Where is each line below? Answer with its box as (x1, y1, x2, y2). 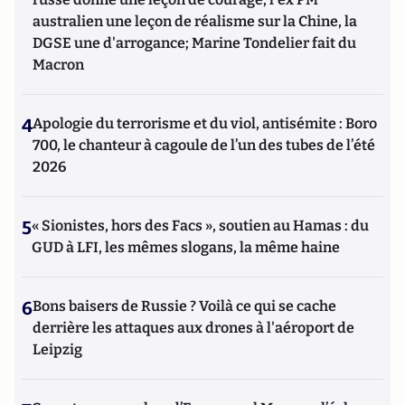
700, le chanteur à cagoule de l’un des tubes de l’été (33, 136, 375, 154)
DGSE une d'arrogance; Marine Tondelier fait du (33, 33, 356, 52)
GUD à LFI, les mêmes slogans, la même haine (32, 238, 340, 256)
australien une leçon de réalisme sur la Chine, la (33, 12, 357, 30)
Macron (33, 55, 84, 73)
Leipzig (33, 340, 82, 358)
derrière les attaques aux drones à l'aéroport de (33, 318, 354, 336)
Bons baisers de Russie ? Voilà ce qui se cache (33, 297, 336, 315)
